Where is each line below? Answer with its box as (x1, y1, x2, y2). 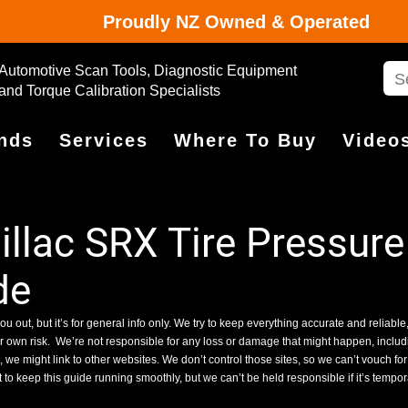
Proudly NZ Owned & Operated (103, 12, 370, 32)
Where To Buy (174, 130, 317, 150)
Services (59, 130, 148, 150)
